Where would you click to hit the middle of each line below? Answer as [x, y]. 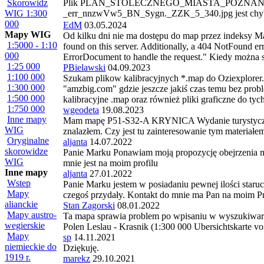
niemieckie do [31, 247]
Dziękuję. [81, 248]
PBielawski [84, 68]
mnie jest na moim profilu [110, 163]
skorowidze [26, 151]
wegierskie [25, 225]
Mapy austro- [32, 215]
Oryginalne [28, 141]
